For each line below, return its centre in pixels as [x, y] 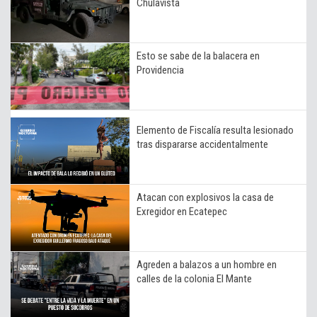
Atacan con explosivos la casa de [205, 198]
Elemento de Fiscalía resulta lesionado [215, 131]
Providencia [160, 70]
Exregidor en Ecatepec [182, 212]
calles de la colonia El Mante [194, 279]
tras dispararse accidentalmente [202, 145]
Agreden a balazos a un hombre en [207, 265]
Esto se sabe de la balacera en [198, 56]
